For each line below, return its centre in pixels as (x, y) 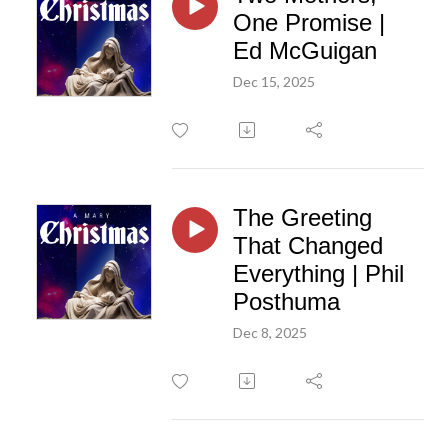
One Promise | (309, 22)
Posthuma (286, 301)
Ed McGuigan (305, 50)
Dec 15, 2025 (274, 81)
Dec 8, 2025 (270, 332)
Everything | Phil (318, 273)
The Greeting (302, 217)
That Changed (308, 245)
